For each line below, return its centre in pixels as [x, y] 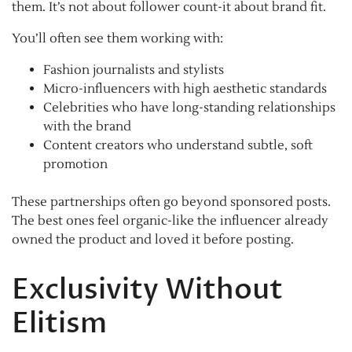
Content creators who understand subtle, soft [178, 146]
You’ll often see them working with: [117, 39]
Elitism [59, 324]
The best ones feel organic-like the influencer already [170, 221]
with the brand [87, 127]
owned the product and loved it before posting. [153, 240]
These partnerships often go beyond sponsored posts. [171, 202]
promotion [75, 165]
